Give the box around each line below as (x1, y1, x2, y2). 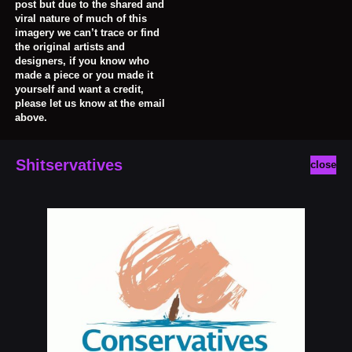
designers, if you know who (15, 55, 149, 67)
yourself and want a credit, (15, 83, 144, 95)
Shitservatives (16, 156, 123, 174)
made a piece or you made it (15, 69, 153, 81)
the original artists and (15, 41, 125, 53)
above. (15, 112, 47, 123)
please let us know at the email (15, 97, 165, 109)
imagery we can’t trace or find (15, 27, 159, 38)
